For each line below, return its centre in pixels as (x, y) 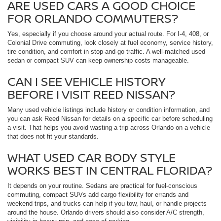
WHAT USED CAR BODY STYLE (92, 157)
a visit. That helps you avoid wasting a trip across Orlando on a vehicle (109, 128)
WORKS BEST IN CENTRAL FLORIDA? (110, 170)
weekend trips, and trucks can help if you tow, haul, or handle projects (107, 204)
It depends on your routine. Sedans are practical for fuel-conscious (102, 186)
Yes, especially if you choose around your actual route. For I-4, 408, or (108, 34)
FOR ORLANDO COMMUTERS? (93, 18)
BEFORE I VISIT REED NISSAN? (91, 94)
